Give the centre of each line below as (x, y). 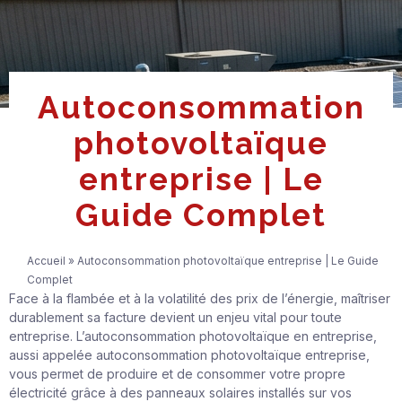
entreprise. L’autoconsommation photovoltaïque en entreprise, (193, 336)
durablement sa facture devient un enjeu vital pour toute (175, 317)
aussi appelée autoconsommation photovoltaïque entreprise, (189, 354)
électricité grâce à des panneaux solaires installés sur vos (180, 392)
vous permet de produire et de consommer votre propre (177, 373)
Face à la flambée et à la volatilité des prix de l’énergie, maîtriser (200, 298)
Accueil (46, 260)
